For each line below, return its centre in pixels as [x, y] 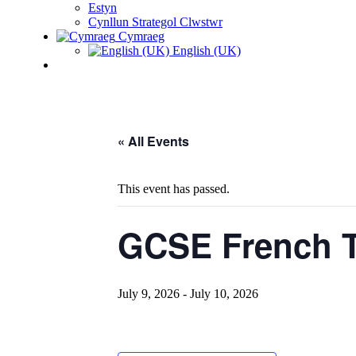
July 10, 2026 [224, 294]
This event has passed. [174, 189]
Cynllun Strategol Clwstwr [155, 22]
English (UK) [205, 50]
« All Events [153, 141]
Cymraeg [140, 36]
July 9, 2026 [149, 294]
